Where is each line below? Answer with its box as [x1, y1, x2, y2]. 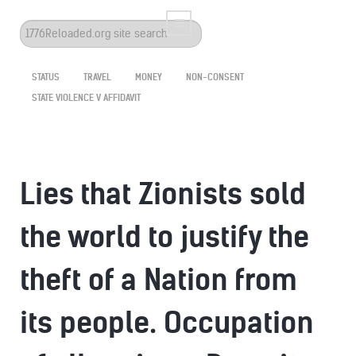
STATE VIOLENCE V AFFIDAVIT [32, 92, 141, 103]
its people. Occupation [20, 305, 314, 341]
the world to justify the [20, 219, 309, 255]
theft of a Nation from [20, 262, 297, 298]
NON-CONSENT [186, 72, 244, 83]
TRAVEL [83, 72, 111, 83]
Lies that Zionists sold [20, 176, 306, 212]
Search [20, 21, 59, 37]
